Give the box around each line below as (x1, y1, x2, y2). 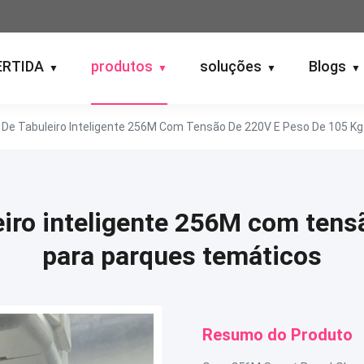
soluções (200, 58, 262, 75)
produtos (91, 58, 153, 75)
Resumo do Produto (202, 325, 353, 344)
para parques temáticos (42, 240, 322, 271)
